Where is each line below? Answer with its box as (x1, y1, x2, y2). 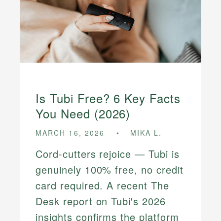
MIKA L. (130, 128, 162, 138)
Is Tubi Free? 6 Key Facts (36, 89, 181, 107)
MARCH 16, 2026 (36, 128, 105, 138)
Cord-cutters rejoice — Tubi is (36, 147, 180, 161)
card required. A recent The (36, 178, 169, 193)
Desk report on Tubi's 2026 (36, 194, 166, 209)
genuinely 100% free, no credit (36, 162, 184, 177)
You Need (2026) (36, 105, 131, 122)
